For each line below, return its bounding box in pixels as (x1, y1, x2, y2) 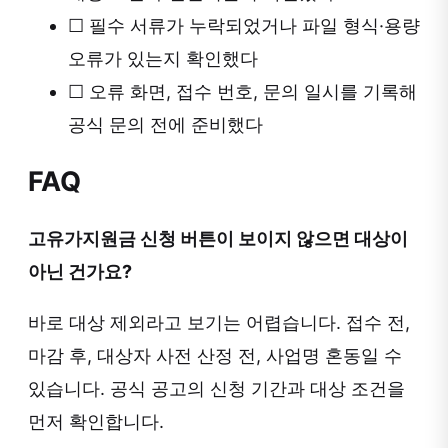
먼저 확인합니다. (28, 411, 164, 433)
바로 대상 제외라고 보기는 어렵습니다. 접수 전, (28, 312, 410, 334)
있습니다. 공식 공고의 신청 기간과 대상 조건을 (28, 378, 405, 400)
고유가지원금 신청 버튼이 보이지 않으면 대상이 (28, 228, 408, 250)
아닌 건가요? (28, 261, 132, 283)
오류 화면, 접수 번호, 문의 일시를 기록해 (84, 81, 417, 103)
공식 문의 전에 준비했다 (68, 114, 263, 136)
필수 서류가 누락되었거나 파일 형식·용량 (84, 15, 420, 37)
